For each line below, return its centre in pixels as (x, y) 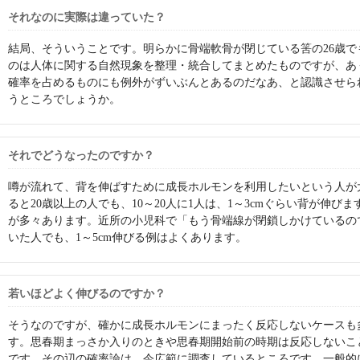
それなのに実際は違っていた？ (87, 17)
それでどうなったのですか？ (81, 155)
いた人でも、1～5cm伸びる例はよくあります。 (127, 237)
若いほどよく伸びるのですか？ (87, 293)
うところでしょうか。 (64, 99)
